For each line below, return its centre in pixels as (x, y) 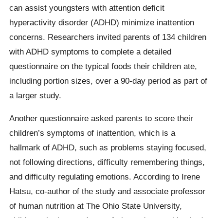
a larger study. (36, 95)
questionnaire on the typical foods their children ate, (103, 66)
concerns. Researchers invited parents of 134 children (108, 37)
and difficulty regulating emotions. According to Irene (105, 176)
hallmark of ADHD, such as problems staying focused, (108, 147)
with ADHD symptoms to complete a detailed (91, 51)
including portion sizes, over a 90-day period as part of (109, 81)
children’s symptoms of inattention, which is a (92, 133)
